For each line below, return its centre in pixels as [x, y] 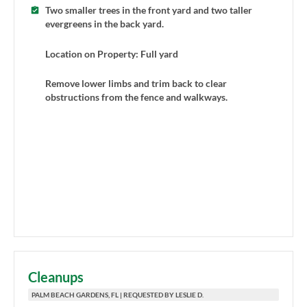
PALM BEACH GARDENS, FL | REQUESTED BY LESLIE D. [118, 295]
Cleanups [56, 277]
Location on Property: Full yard [112, 53]
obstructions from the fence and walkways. [136, 97]
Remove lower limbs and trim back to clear [136, 83]
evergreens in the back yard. [105, 24]
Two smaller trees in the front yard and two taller [149, 10]
